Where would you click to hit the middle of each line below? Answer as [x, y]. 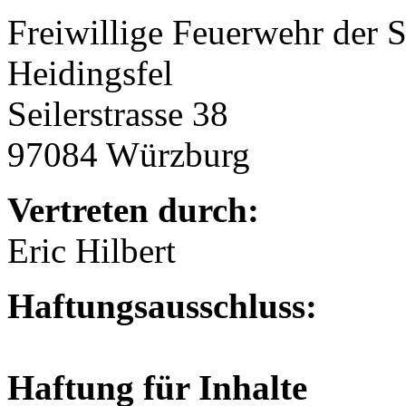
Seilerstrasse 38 [118, 114]
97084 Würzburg [133, 155]
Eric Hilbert [92, 251]
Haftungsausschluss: [167, 306]
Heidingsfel [90, 73]
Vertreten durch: [138, 210]
